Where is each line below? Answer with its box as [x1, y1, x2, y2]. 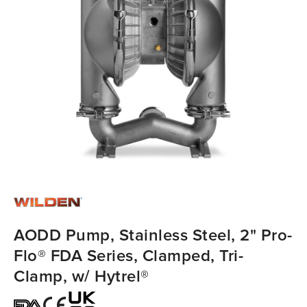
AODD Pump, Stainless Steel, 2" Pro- [14, 225, 293, 245]
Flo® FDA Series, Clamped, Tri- [14, 245, 243, 266]
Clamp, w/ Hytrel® [14, 266, 149, 286]
